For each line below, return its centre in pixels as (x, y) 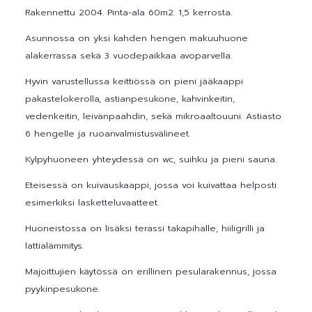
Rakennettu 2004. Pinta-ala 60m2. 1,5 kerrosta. (128, 12)
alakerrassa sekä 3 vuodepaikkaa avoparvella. (128, 55)
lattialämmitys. (54, 245)
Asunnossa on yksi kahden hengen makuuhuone (136, 38)
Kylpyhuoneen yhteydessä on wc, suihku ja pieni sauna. (151, 159)
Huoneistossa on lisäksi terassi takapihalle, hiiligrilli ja (145, 228)
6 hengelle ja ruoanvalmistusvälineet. (108, 133)
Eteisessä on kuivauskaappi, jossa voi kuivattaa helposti (151, 185)
